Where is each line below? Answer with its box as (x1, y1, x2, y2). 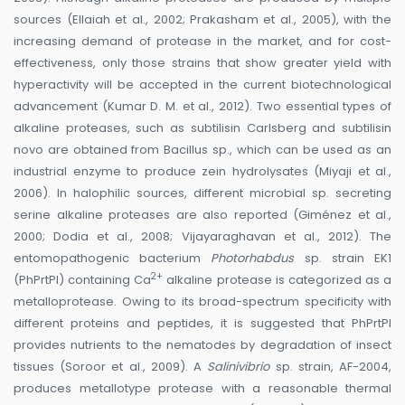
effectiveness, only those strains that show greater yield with (14, 54, 391, 72)
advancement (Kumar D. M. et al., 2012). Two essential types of (14, 98, 391, 116)
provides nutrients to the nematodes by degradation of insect (14, 336, 391, 354)
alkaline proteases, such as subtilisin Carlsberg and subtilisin (14, 119, 391, 137)
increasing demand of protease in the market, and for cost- (14, 33, 391, 51)
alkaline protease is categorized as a (163, 271, 391, 289)
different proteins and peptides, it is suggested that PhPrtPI (14, 315, 391, 333)
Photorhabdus (211, 250, 295, 268)
